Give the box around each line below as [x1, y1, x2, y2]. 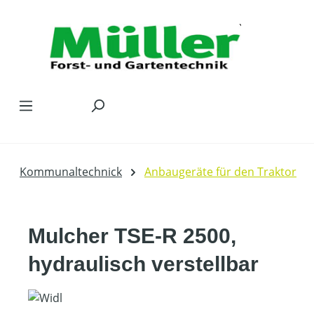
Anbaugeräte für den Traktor [144, 164, 296, 179]
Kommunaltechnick [20, 164, 122, 179]
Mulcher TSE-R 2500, [28, 224, 236, 247]
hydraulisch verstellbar [28, 252, 259, 275]
